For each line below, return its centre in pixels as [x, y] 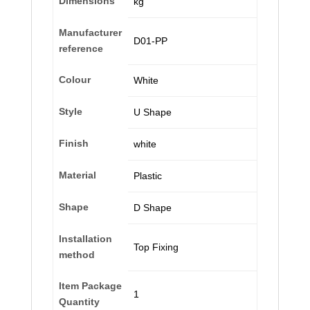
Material [77, 175]
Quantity [79, 301]
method [77, 254]
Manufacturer [90, 32]
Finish [74, 143]
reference [81, 48]
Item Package [90, 285]
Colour [75, 79]
